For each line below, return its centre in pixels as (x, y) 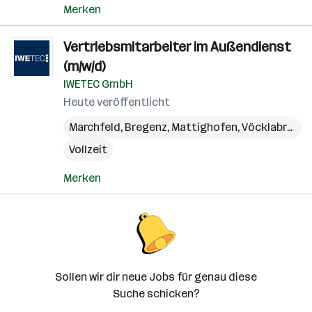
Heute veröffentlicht (117, 102)
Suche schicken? (156, 294)
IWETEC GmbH (98, 84)
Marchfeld (95, 127)
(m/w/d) (84, 66)
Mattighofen (204, 127)
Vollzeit (88, 149)
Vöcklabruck (264, 127)
